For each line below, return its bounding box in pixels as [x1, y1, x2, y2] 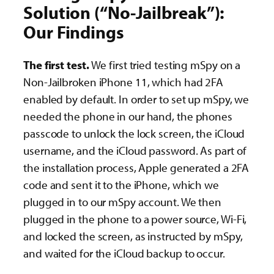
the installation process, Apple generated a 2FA [23, 160, 250, 175]
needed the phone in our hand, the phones [23, 108, 232, 124]
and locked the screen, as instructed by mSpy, [23, 228, 243, 243]
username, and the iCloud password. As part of [23, 143, 246, 158]
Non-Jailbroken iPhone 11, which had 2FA [23, 74, 224, 89]
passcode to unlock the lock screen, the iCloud [23, 125, 245, 141]
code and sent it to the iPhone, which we [23, 177, 219, 192]
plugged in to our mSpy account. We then [23, 194, 222, 209]
